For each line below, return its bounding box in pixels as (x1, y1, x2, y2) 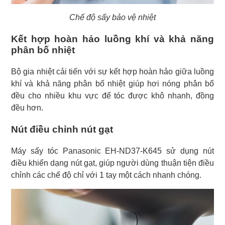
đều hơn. (11, 103, 43, 113)
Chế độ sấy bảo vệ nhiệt (69, 13, 156, 22)
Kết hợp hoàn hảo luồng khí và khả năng (11, 34, 214, 45)
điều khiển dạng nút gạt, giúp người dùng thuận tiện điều (11, 159, 214, 168)
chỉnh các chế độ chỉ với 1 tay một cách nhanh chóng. (11, 171, 201, 180)
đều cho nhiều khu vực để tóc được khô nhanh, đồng (11, 91, 214, 100)
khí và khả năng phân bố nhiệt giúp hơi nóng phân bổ (11, 79, 214, 88)
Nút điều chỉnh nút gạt (11, 124, 113, 135)
